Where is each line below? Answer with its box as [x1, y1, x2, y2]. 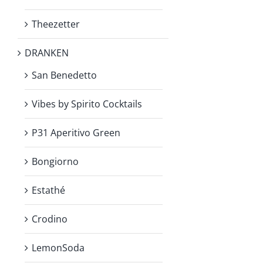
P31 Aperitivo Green [32, 126, 120, 139]
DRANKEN [25, 46, 69, 59]
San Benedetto [32, 68, 97, 82]
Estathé [32, 183, 65, 197]
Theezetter [32, 17, 80, 31]
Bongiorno [32, 154, 79, 168]
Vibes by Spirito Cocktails [32, 97, 142, 110]
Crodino [32, 212, 68, 225]
